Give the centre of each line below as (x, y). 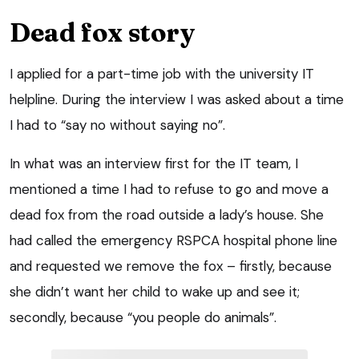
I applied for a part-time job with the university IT (162, 73)
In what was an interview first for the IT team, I (154, 163)
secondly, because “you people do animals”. (143, 317)
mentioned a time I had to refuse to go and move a (169, 189)
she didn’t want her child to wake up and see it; (155, 291)
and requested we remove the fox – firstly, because (171, 266)
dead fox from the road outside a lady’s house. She (167, 214)
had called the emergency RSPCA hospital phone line (173, 240)
